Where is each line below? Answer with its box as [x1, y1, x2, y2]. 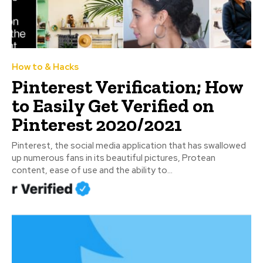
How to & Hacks [12, 61, 79, 73]
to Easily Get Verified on [12, 95, 214, 117]
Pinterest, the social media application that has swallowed [12, 140, 246, 152]
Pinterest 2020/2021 [12, 113, 182, 136]
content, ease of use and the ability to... [12, 164, 173, 177]
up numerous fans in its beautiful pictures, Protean [12, 152, 215, 164]
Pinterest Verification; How [12, 76, 244, 99]
